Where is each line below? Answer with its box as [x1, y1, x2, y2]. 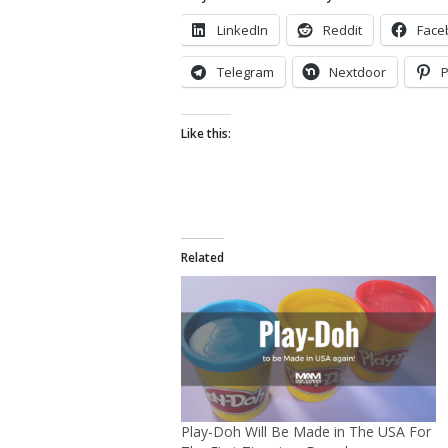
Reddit [323, 20, 362, 39]
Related [181, 248, 224, 266]
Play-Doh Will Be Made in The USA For [181, 421, 431, 441]
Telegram [217, 62, 274, 81]
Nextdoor [329, 62, 386, 81]
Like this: [181, 124, 231, 142]
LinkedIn [217, 20, 268, 39]
